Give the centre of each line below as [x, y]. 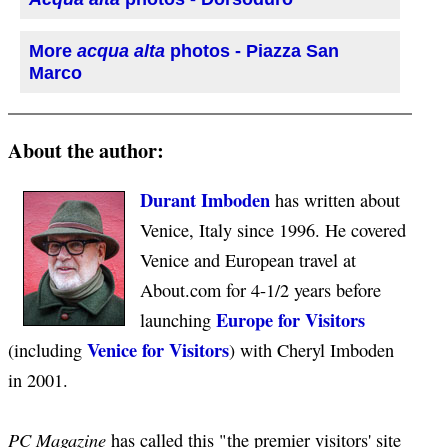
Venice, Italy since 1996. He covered [273, 230]
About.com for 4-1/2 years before [260, 290]
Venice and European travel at [248, 260]
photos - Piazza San [254, 51]
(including [47, 350]
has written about [335, 200]
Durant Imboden [205, 200]
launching [178, 320]
